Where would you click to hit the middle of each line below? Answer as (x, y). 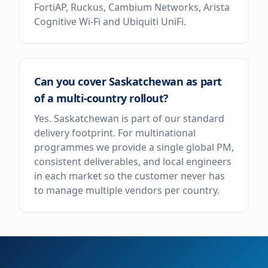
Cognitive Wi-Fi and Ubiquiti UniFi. (110, 22)
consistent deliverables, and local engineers (133, 162)
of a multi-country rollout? (101, 98)
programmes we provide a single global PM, (134, 147)
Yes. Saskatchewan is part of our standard (129, 118)
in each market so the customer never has (130, 176)
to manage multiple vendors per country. (127, 190)
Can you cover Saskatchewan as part (128, 81)
